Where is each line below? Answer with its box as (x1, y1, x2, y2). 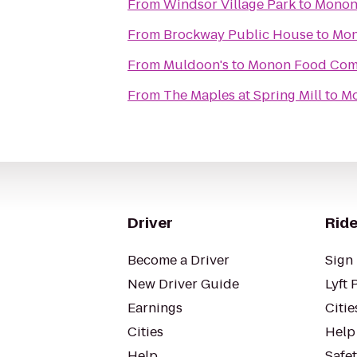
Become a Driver (127, 251, 229, 269)
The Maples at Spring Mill (163, 86, 322, 104)
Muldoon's (163, 56, 229, 74)
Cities (127, 323, 163, 341)
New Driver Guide (127, 275, 239, 293)
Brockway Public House (163, 25, 313, 44)
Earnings (127, 299, 182, 317)
